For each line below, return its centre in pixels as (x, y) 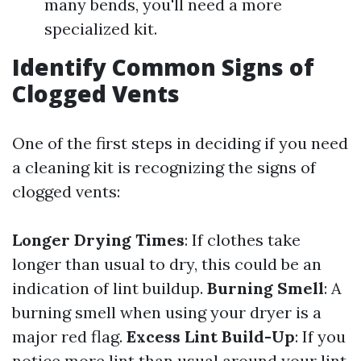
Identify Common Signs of (163, 67)
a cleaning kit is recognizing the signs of (164, 168)
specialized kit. (101, 29)
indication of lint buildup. (110, 288)
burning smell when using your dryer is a (167, 313)
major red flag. (69, 337)
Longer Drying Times (98, 240)
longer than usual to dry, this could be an (167, 264)
